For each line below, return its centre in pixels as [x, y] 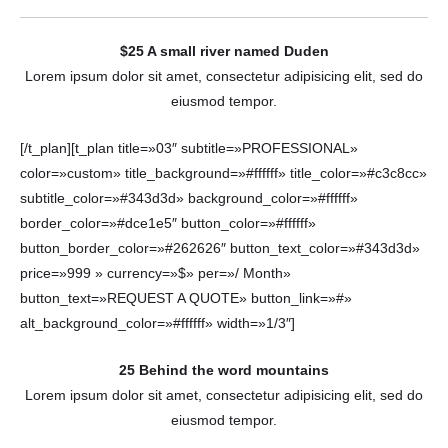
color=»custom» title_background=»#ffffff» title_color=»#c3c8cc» [223, 173]
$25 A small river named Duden [224, 51]
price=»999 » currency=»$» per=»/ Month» [155, 273]
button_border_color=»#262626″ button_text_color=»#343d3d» [220, 248]
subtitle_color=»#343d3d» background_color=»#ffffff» [189, 198]
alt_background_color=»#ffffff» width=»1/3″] [157, 323]
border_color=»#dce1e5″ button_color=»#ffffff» [168, 223]
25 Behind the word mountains [224, 370]
